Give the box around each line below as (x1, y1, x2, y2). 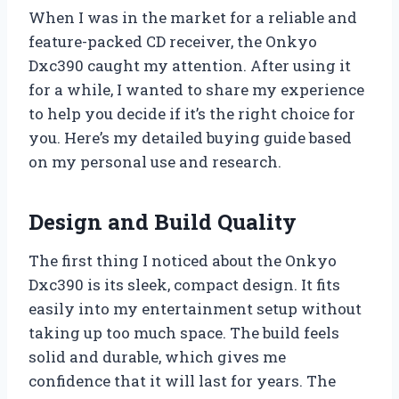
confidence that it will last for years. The (28, 370, 336, 391)
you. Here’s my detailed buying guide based (28, 126, 352, 148)
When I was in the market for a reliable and (28, 6, 357, 28)
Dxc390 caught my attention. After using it (28, 54, 351, 76)
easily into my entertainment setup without (28, 297, 362, 319)
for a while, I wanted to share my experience (28, 78, 364, 100)
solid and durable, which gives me (28, 346, 286, 367)
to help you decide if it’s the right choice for (28, 102, 355, 124)
